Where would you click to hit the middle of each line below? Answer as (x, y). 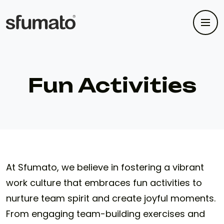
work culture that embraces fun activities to (104, 183)
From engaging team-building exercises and (105, 214)
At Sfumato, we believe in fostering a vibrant (105, 167)
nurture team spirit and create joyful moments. (111, 198)
